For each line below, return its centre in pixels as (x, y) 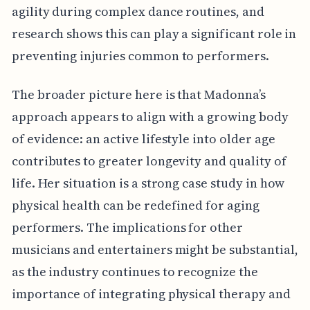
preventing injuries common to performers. (140, 56)
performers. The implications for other (127, 228)
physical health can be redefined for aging (135, 206)
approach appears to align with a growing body (150, 117)
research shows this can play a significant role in (154, 34)
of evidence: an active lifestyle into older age (143, 139)
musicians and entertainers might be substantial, (155, 250)
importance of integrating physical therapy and (151, 294)
